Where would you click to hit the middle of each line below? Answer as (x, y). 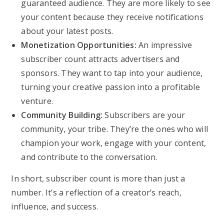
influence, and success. (55, 206)
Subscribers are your (144, 115)
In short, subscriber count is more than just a (98, 178)
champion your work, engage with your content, (114, 143)
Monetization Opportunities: (79, 45)
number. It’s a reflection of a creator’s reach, (96, 192)
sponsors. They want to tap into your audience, (112, 73)
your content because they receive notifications (112, 17)
